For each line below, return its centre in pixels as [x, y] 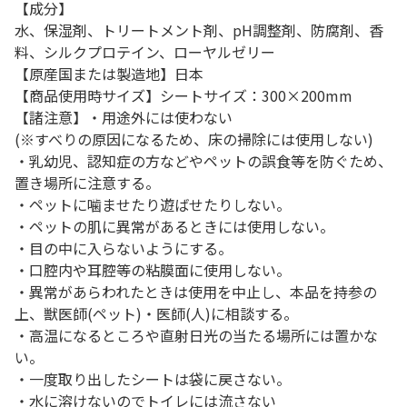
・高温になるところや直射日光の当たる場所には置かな [196, 335]
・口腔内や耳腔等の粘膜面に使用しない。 [153, 270]
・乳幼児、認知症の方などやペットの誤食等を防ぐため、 [203, 161]
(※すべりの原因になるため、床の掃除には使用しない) [194, 139]
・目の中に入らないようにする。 [124, 248]
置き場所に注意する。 [87, 183]
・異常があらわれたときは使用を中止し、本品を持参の [196, 292]
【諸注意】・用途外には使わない [124, 117]
